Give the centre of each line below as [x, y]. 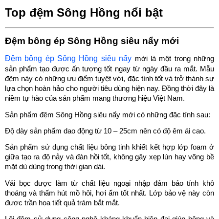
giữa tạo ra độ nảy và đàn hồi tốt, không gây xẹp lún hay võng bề [109, 157]
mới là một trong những [173, 59]
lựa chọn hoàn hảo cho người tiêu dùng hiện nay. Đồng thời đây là [109, 89]
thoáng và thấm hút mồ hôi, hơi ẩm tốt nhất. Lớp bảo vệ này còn [109, 193]
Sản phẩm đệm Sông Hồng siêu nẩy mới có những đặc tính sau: [108, 115]
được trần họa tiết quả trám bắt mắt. [62, 203]
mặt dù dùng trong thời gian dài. [55, 167]
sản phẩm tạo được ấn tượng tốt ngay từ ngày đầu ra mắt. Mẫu [109, 69]
